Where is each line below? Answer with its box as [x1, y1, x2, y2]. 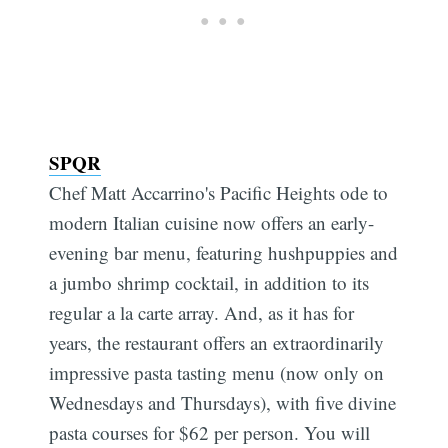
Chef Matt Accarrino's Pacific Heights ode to [49, 180, 389, 206]
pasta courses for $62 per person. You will [49, 420, 371, 446]
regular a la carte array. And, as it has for [49, 300, 355, 326]
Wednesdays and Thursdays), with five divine [49, 390, 397, 416]
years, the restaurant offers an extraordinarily [49, 330, 385, 356]
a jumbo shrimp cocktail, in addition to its [49, 270, 370, 296]
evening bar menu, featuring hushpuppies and [49, 240, 399, 266]
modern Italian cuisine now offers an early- [49, 210, 375, 236]
